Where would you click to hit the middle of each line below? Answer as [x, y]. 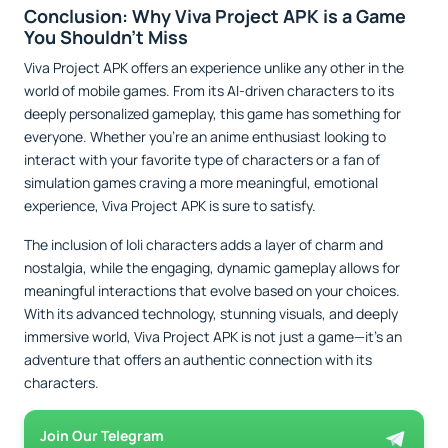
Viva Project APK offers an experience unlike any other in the [214, 67]
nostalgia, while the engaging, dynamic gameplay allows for [212, 267]
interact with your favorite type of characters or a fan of [202, 159]
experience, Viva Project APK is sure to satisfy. [170, 205]
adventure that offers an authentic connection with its [198, 359]
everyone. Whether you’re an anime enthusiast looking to [205, 136]
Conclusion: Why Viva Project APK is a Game [215, 15]
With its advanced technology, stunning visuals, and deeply [211, 313]
